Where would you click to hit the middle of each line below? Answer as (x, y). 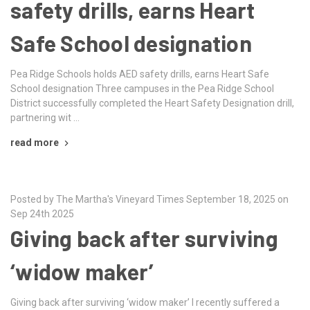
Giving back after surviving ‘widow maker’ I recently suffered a (145, 302)
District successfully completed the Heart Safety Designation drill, (152, 103)
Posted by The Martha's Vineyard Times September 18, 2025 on (149, 199)
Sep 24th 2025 (42, 213)
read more (35, 142)
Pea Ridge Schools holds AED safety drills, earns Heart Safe (140, 74)
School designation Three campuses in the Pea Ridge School (142, 88)
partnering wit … (45, 117)
